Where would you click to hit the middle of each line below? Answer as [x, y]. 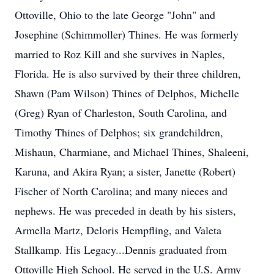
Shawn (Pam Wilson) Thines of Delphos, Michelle [127, 93]
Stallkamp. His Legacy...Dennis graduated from [121, 250]
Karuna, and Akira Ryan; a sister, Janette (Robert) [125, 171]
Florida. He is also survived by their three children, [128, 73]
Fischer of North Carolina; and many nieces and [121, 191]
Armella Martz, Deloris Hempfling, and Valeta [118, 230]
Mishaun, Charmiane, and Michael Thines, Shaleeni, [132, 152]
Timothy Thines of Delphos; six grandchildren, [119, 132]
